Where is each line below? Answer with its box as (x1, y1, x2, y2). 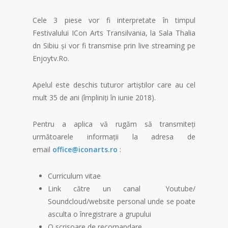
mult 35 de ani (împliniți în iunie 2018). (33, 93, 156, 103)
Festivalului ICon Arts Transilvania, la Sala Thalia (33, 28, 195, 38)
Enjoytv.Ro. (33, 53, 69, 64)
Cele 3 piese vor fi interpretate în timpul (33, 15, 195, 25)
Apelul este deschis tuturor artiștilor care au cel (33, 80, 195, 90)
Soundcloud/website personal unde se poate (48, 196, 195, 207)
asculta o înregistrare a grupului (48, 209, 151, 219)
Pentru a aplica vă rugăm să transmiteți (33, 119, 195, 129)
